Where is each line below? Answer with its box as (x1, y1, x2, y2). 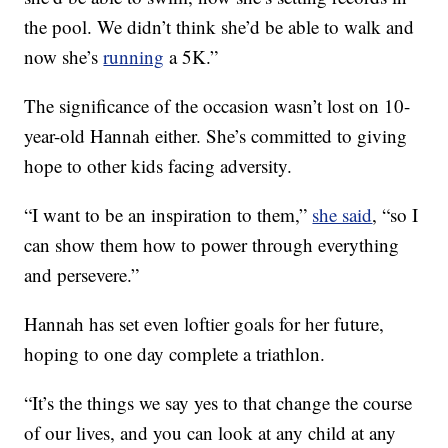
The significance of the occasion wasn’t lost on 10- (24, 93, 411, 119)
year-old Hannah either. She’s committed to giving (24, 123, 408, 149)
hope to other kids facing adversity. (24, 153, 293, 179)
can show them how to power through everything (24, 232, 400, 258)
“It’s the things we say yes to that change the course (24, 390, 413, 416)
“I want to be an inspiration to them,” (24, 202, 313, 228)
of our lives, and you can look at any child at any (24, 420, 397, 446)
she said (312, 202, 373, 228)
